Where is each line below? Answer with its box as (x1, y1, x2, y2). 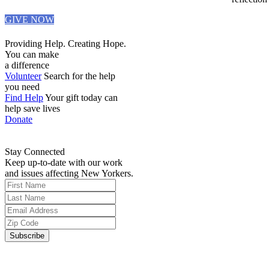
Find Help (5, 92, 43, 103)
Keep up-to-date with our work (5, 157, 122, 168)
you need (5, 81, 40, 92)
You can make (5, 49, 59, 59)
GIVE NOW (5, 14, 54, 25)
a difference (5, 59, 49, 70)
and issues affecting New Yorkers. (5, 168, 133, 178)
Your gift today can (45, 92, 118, 103)
